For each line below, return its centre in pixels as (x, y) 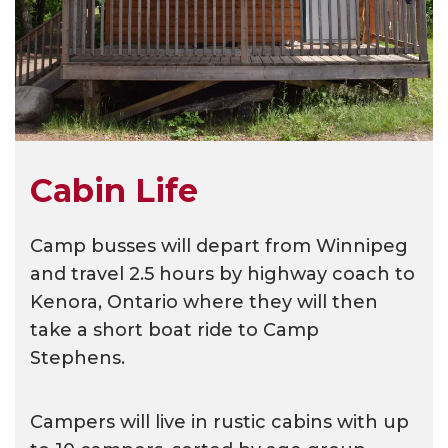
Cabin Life (114, 190)
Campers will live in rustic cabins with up (219, 422)
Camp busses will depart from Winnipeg (219, 246)
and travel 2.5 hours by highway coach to (222, 274)
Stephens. (77, 358)
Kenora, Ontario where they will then (204, 302)
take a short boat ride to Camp (174, 330)
